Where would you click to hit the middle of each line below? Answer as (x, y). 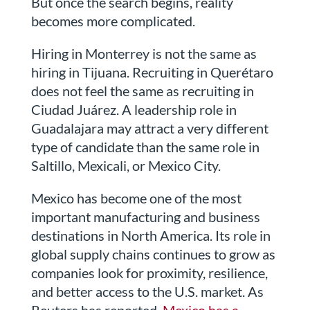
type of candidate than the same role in (145, 147)
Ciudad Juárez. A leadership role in (134, 110)
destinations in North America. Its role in (151, 236)
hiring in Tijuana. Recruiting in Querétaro (152, 72)
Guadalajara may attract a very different (149, 128)
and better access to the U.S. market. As (147, 292)
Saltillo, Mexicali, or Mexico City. (126, 166)
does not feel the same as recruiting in (142, 91)
